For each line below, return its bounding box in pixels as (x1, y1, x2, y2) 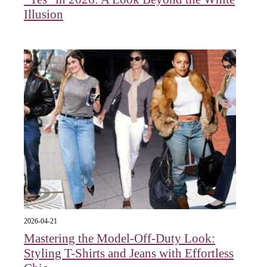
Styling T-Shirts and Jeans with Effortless (24, 246, 234, 260)
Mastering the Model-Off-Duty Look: (24, 231, 215, 246)
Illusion (24, 7, 63, 22)
